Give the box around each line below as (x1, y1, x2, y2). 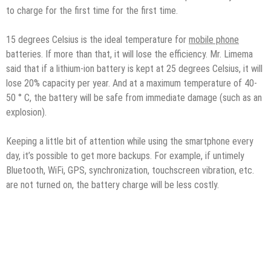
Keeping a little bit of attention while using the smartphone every (6, 135, 253, 147)
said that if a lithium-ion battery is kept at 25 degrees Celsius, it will (6, 62, 263, 74)
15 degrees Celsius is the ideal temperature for (6, 33, 189, 45)
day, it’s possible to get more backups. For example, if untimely (6, 149, 244, 162)
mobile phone (189, 33, 239, 45)
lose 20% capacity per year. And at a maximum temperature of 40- (6, 77, 257, 89)
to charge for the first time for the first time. (6, 4, 178, 16)
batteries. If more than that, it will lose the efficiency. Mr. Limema (6, 48, 253, 60)
